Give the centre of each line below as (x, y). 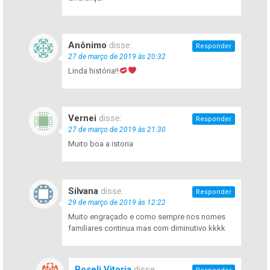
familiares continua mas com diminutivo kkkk (147, 228)
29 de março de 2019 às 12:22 (117, 202)
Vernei (82, 118)
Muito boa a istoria (101, 143)
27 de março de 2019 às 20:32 (117, 56)
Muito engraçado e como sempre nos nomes (147, 216)
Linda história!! (93, 71)
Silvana (83, 191)
